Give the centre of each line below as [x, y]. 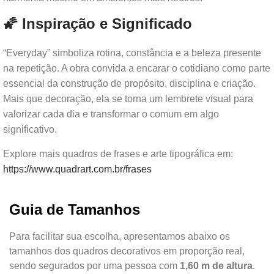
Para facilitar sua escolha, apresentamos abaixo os [120, 236]
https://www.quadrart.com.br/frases [77, 169]
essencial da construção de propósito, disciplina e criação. [129, 83]
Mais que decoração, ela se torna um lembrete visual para [128, 99]
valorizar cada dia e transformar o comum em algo [111, 114]
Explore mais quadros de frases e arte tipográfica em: [118, 154]
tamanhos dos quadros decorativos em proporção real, [127, 251]
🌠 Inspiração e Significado [98, 24]
